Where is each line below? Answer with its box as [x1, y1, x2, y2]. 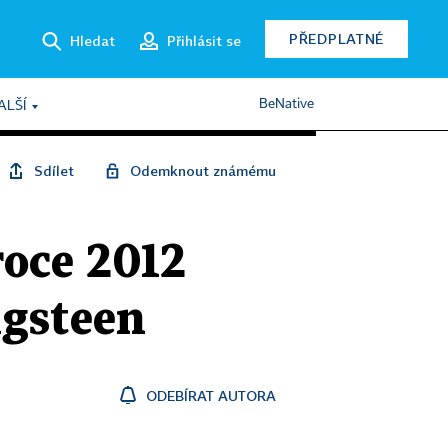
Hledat [70, 31, 115, 49]
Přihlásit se [167, 31, 241, 49]
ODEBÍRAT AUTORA [146, 387, 276, 404]
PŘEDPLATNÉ [289, 30, 384, 47]
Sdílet [34, 162, 74, 179]
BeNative [259, 97, 314, 111]
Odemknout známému [130, 162, 276, 179]
